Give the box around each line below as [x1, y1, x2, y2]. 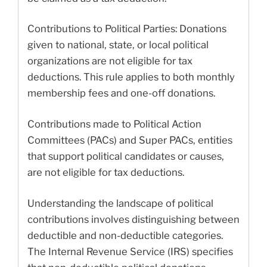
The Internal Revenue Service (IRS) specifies [27, 245, 233, 257]
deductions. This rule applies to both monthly [27, 71, 235, 83]
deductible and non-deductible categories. [27, 229, 223, 241]
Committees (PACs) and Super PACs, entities [27, 134, 232, 146]
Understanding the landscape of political [27, 197, 213, 209]
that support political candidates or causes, [27, 150, 224, 162]
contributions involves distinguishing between [27, 213, 240, 225]
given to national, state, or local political [27, 39, 209, 51]
